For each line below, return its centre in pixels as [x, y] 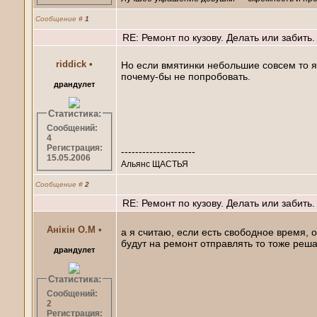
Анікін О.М [71, 229]
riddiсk [71, 64]
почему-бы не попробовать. [185, 76]
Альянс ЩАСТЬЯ [154, 163]
